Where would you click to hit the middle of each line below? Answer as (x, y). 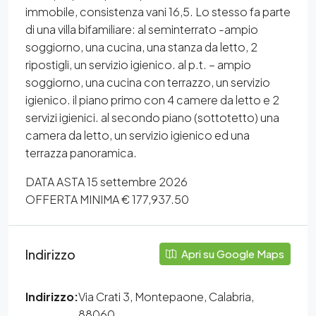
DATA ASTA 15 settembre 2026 (107, 182)
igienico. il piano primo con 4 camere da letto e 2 (152, 100)
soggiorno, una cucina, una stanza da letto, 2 (141, 47)
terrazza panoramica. (81, 153)
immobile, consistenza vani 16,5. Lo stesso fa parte (158, 12)
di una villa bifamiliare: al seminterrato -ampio (142, 30)
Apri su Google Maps (232, 254)
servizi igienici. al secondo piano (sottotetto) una (152, 118)
